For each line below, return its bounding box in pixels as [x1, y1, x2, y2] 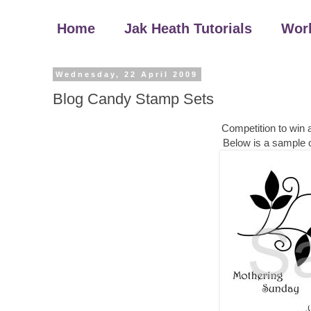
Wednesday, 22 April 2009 [56, 70, 199, 78]
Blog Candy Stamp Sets [53, 90, 214, 108]
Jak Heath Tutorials [124, 21, 252, 36]
